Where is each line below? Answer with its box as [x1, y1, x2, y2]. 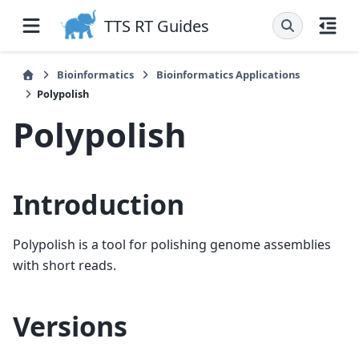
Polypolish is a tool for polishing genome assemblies [13, 235, 331, 253]
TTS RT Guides [104, 14, 209, 37]
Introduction [13, 186, 184, 223]
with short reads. [13, 256, 116, 274]
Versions [13, 307, 127, 345]
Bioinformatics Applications [156, 67, 300, 82]
